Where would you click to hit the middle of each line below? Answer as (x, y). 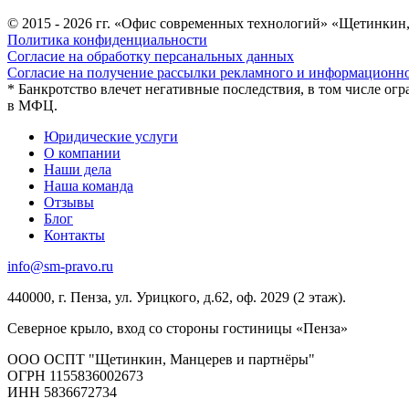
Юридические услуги (111, 136)
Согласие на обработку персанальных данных (151, 56)
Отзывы (69, 202)
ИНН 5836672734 (62, 392)
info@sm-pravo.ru (60, 266)
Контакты (74, 235)
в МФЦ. (32, 105)
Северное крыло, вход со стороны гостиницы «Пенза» (178, 328)
